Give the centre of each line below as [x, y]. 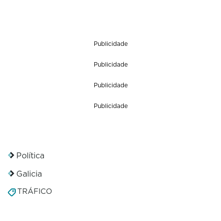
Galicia [29, 173]
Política [30, 155]
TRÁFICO [35, 191]
